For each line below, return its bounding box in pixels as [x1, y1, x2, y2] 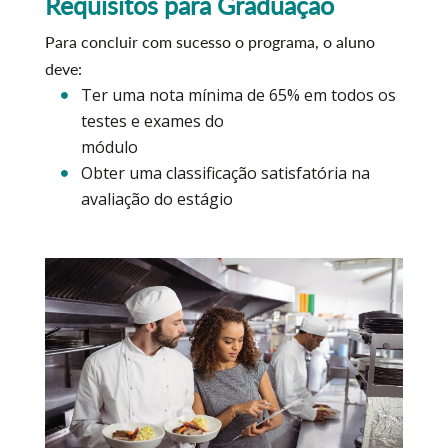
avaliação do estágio [80, 188, 233, 210]
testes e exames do [80, 110, 224, 132]
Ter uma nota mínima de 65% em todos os [80, 84, 396, 106]
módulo [80, 136, 138, 158]
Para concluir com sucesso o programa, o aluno [44, 32, 375, 51]
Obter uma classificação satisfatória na [80, 162, 370, 184]
